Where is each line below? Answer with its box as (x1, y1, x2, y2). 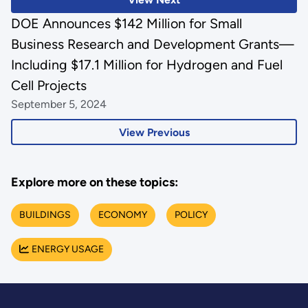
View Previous (118, 125, 190, 139)
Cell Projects (10, 76, 87, 93)
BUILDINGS (19, 208, 71, 221)
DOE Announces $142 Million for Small (10, 14, 242, 32)
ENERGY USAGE (31, 243, 104, 255)
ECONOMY (98, 208, 147, 221)
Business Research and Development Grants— (10, 35, 294, 52)
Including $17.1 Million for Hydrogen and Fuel (10, 56, 283, 73)
